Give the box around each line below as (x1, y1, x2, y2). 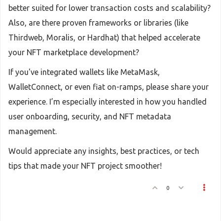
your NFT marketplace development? (8, 48, 139, 57)
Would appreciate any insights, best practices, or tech (8, 147, 199, 155)
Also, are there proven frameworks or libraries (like (8, 18, 188, 27)
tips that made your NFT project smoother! (8, 161, 162, 170)
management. (8, 127, 57, 136)
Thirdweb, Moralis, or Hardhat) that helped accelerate (8, 33, 200, 42)
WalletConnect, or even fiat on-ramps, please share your (8, 82, 209, 91)
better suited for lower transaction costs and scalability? (8, 3, 211, 12)
